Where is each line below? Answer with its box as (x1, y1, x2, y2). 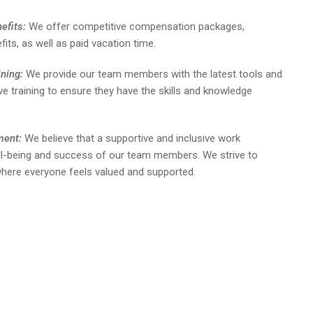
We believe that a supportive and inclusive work (22, 131, 240, 145)
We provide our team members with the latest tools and (23, 67, 282, 80)
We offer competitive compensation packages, (29, 20, 245, 33)
